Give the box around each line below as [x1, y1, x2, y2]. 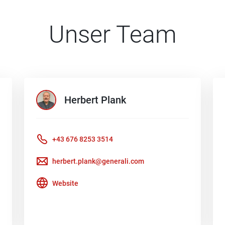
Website [52, 179, 78, 187]
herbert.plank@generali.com [52, 157, 144, 165]
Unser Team [48, 20, 177, 49]
